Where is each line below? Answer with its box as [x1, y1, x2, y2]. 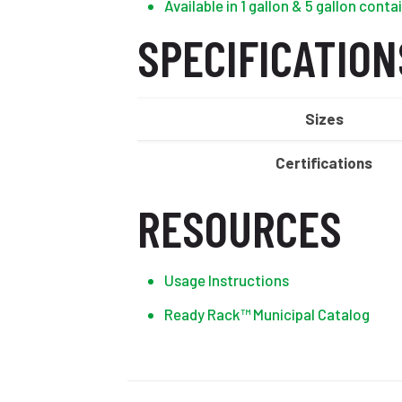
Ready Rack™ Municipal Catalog [163, 305, 370, 323]
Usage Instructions [163, 271, 289, 289]
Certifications [275, 153, 373, 171]
